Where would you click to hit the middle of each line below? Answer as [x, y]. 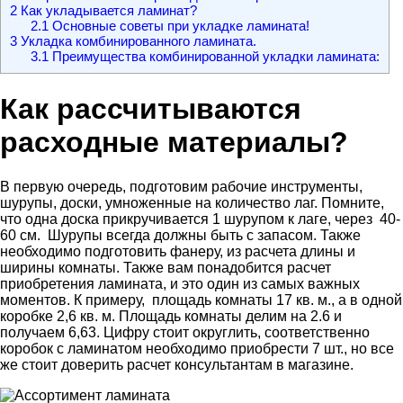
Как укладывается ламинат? [107, 11]
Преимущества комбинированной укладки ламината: [214, 57]
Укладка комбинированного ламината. [137, 41]
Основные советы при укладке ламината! [179, 26]
